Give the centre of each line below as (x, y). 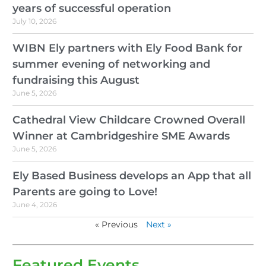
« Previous (116, 225)
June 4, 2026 (35, 205)
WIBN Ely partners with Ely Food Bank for (128, 48)
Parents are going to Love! (85, 192)
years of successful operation (92, 9)
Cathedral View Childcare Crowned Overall (129, 120)
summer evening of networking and (111, 64)
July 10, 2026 (34, 21)
